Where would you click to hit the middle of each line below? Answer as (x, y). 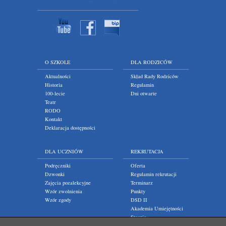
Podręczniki (58, 165)
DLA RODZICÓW (152, 62)
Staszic (138, 217)
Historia (54, 85)
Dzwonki (55, 174)
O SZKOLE (58, 62)
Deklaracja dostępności (70, 128)
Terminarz (142, 183)
